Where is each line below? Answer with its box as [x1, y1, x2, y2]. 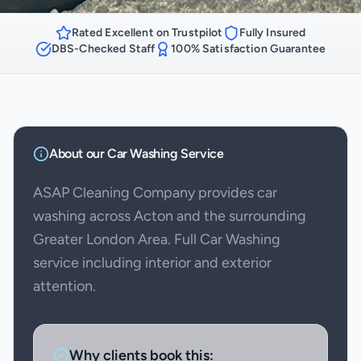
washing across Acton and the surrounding [33, 206, 306, 225]
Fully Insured [239, 26, 306, 39]
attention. [33, 276, 96, 295]
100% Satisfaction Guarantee [171, 42, 326, 56]
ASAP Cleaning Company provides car [33, 183, 277, 201]
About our [49, 145, 107, 161]
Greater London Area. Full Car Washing [33, 230, 280, 248]
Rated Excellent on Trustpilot [71, 26, 223, 39]
